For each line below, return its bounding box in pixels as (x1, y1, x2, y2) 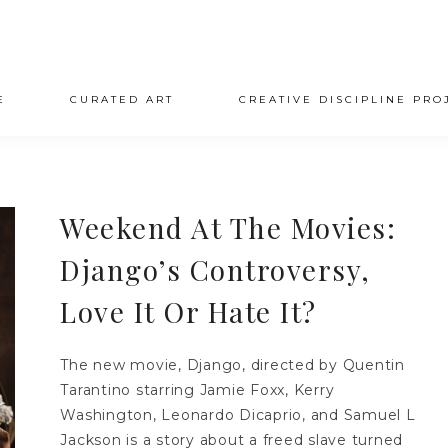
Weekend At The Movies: (60, 209, 397, 246)
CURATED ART (70, 93, 175, 106)
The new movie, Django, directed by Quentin (60, 356, 405, 374)
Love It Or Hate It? (60, 293, 317, 330)
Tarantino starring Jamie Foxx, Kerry (60, 381, 335, 399)
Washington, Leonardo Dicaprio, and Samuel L (60, 406, 416, 424)
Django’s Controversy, (60, 251, 371, 288)
